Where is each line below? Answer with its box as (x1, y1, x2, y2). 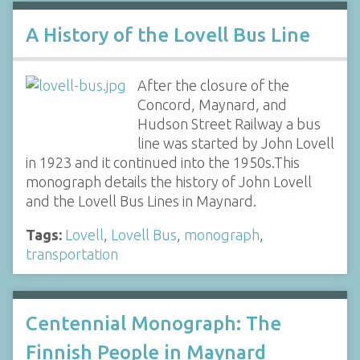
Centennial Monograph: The (26, 313, 281, 334)
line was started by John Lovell (137, 134, 334, 151)
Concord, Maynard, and (137, 96, 287, 112)
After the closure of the (137, 76, 289, 93)
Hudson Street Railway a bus (137, 115, 321, 132)
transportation (26, 245, 118, 262)
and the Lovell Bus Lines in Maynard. (26, 192, 256, 209)
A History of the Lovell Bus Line (26, 23, 310, 46)
